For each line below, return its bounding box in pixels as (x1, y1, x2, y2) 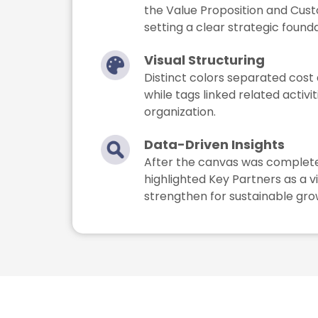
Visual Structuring (144, 51, 265, 70)
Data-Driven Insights (144, 136, 285, 154)
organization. (144, 104, 216, 121)
